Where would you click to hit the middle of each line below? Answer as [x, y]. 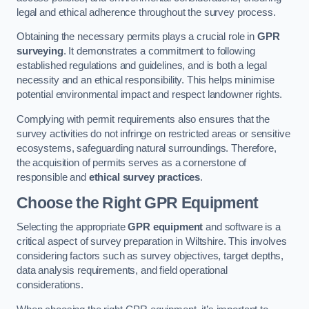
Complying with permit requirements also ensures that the [143, 119]
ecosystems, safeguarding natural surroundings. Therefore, [147, 148]
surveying [40, 51]
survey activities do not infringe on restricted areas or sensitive [153, 134]
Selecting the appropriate [72, 227]
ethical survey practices [144, 177]
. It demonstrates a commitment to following [159, 51]
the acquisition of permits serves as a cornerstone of [132, 163]
